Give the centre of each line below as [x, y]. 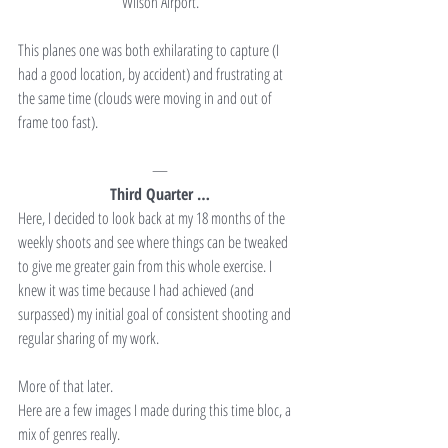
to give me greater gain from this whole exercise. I [146, 266]
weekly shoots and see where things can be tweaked [154, 242]
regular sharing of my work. [88, 338]
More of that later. [65, 386]
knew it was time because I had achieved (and [137, 290]
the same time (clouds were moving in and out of [146, 98]
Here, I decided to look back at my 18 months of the [153, 218]
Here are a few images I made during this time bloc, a [156, 410]
